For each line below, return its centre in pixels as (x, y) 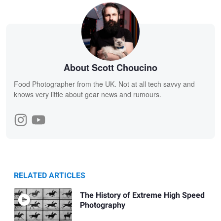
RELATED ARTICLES (50, 176)
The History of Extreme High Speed (142, 195)
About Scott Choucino (110, 68)
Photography (102, 205)
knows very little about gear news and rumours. (88, 94)
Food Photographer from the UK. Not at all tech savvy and (104, 84)
